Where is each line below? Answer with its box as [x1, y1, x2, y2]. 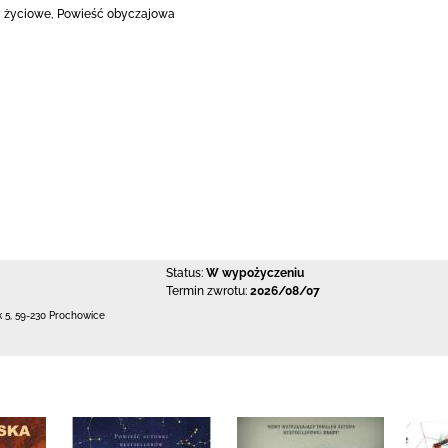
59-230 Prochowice [15, 310, 105, 321]
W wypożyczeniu [205, 266, 304, 280]
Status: [165, 266, 203, 280]
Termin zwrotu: [165, 284, 247, 298]
